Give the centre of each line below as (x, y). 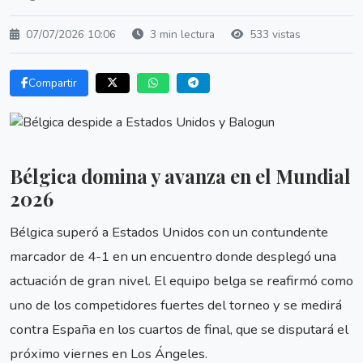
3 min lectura (181, 34)
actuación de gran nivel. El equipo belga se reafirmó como (181, 280)
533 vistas (273, 34)
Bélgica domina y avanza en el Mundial (180, 177)
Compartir (53, 83)
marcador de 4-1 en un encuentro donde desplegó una (173, 256)
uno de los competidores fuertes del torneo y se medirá (176, 305)
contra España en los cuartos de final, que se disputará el (179, 329)
